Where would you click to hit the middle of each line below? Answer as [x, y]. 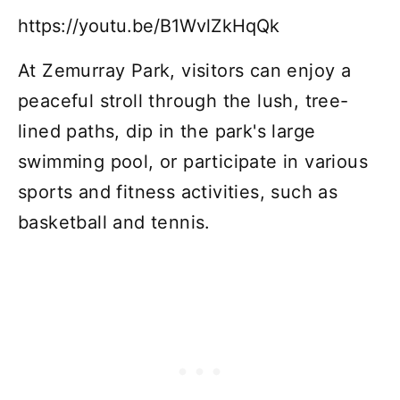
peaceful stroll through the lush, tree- [183, 100]
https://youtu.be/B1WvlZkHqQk [149, 25]
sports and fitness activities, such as [178, 192]
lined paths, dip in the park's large [167, 131]
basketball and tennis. [114, 222]
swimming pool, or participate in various [193, 161]
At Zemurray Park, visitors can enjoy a [185, 70]
